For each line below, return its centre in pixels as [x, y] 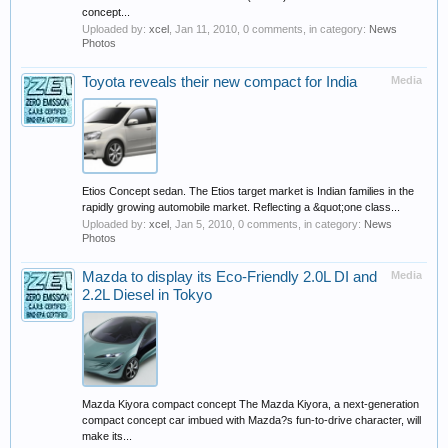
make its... [107, 436]
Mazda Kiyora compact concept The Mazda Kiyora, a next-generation [250, 404]
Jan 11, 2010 [206, 29]
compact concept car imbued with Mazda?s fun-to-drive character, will [251, 420]
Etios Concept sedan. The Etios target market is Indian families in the [248, 191]
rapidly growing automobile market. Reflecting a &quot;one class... [241, 207]
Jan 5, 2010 [203, 224]
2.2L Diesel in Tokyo [147, 295]
